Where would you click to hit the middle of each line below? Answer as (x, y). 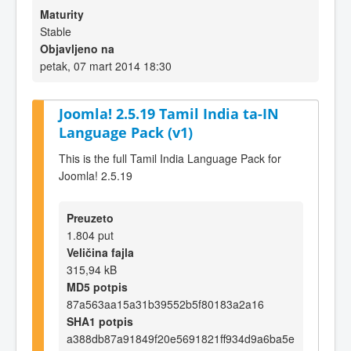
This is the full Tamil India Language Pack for (170, 158)
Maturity (62, 14)
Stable (56, 31)
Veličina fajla (100, 252)
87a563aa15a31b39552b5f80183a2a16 (165, 304)
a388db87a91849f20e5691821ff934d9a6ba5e (181, 338)
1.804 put (90, 235)
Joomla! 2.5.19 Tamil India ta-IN (169, 114)
